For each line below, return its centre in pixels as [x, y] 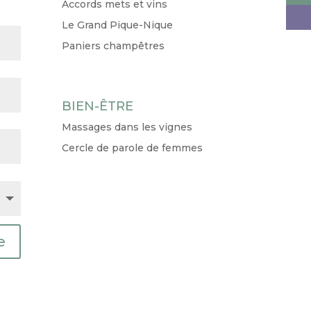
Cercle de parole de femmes [133, 148]
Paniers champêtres [114, 45]
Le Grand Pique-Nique [118, 25]
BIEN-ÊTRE [98, 106]
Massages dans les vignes [127, 127]
